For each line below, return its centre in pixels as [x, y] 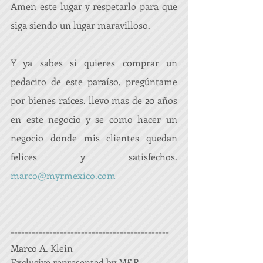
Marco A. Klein [42, 248]
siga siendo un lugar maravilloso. [80, 25]
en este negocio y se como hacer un [94, 119]
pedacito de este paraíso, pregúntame [94, 81]
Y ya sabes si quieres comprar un [94, 63]
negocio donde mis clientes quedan [94, 138]
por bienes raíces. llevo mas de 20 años [94, 100]
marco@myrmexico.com [64, 175]
